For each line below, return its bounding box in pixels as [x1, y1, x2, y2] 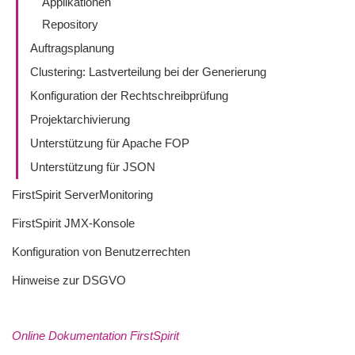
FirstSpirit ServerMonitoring [12, 188, 153, 201]
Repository [42, 17, 98, 31]
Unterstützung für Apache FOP [30, 136, 189, 150]
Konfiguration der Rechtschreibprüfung [30, 89, 228, 102]
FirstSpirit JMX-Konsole [12, 216, 135, 230]
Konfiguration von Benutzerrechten [12, 245, 190, 258]
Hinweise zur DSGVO [12, 273, 126, 287]
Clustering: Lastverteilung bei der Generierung [30, 65, 266, 78]
